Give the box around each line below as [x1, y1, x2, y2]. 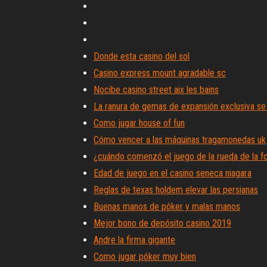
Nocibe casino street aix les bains [94, 84, 219, 95]
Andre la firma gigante [94, 234, 175, 246]
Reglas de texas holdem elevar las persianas [94, 184, 258, 195]
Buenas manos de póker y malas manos [94, 201, 240, 212]
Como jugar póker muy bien [94, 251, 196, 262]
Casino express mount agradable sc [94, 67, 226, 79]
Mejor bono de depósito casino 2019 [94, 218, 231, 229]
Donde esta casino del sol [94, 51, 190, 62]
